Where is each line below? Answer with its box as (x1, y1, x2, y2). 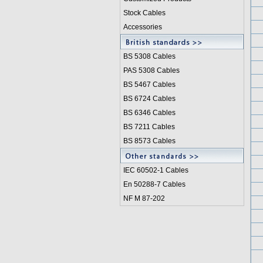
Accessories (123, 23, 162, 31)
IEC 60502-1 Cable (123, 166, 185, 174)
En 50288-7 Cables (123, 180, 186, 188)
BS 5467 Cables (123, 80, 176, 89)
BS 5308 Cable (123, 52, 172, 60)
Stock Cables (123, 9, 166, 17)
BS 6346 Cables (123, 109, 176, 117)
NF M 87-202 (123, 194, 165, 203)
